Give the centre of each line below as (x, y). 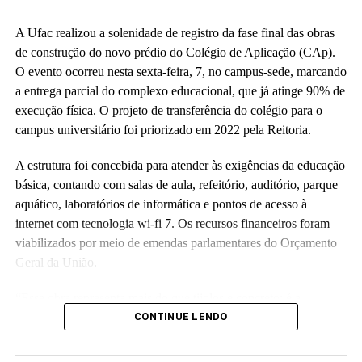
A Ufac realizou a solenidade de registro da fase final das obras (175, 32)
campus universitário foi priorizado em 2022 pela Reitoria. (163, 129)
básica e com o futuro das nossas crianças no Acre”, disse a (165, 336)
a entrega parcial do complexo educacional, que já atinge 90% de (180, 90)
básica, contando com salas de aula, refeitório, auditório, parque (176, 184)
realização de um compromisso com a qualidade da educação (170, 317)
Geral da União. (56, 262)
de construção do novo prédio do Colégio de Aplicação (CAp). (175, 52)
